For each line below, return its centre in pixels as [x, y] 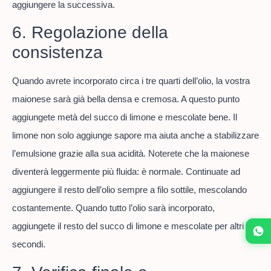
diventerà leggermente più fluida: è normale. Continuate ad [126, 172]
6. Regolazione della [90, 33]
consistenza [57, 53]
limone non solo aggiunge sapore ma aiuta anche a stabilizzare [135, 135]
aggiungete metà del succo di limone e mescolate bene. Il [125, 117]
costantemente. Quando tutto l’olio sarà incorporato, [113, 208]
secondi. [29, 244]
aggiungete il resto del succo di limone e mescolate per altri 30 [134, 226]
